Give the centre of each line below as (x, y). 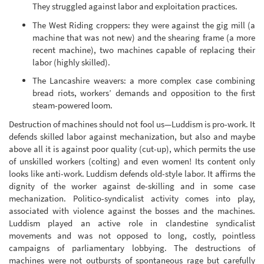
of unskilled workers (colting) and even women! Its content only (132, 161)
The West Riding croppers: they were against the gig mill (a (144, 25)
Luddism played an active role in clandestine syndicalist (132, 223)
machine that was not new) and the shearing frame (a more (144, 37)
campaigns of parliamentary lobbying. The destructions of (132, 247)
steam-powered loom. (72, 105)
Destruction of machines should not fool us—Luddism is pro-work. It (132, 124)
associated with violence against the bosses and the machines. (132, 210)
